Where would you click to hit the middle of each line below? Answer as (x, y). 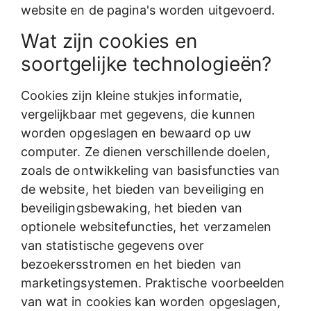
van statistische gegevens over (113, 245)
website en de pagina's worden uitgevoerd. (148, 10)
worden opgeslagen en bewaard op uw (136, 133)
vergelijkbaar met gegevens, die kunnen (138, 114)
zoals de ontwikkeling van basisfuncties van (151, 170)
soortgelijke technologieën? (146, 64)
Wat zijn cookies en (109, 41)
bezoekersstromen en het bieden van (131, 264)
